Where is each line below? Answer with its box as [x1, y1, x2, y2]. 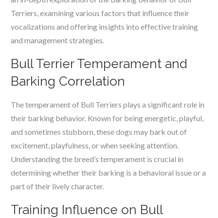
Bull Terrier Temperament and [11, 56, 188, 71]
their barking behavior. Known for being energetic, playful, [11, 113, 204, 123]
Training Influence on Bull [11, 202, 163, 217]
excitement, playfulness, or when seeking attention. [11, 141, 179, 150]
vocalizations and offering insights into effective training [11, 22, 199, 31]
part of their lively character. [11, 182, 105, 191]
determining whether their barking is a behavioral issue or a [11, 168, 206, 177]
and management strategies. [11, 36, 105, 45]
